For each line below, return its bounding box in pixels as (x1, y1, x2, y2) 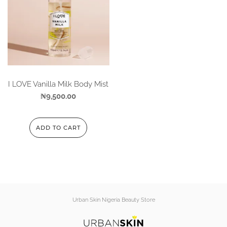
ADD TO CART (36, 124, 81, 132)
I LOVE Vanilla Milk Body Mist (8, 80, 109, 89)
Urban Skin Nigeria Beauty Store (72, 197, 155, 203)
